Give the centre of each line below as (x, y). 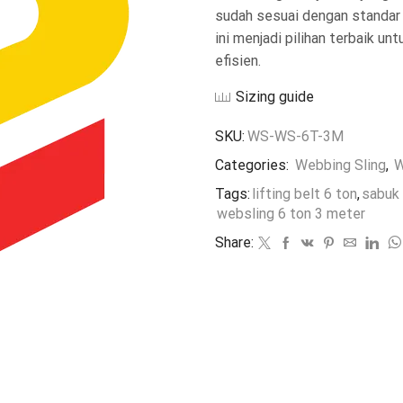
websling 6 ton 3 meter (291, 214)
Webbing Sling (340, 166)
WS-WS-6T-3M (296, 137)
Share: (234, 243)
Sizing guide (275, 96)
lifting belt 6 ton (304, 194)
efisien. (238, 60)
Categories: (254, 166)
